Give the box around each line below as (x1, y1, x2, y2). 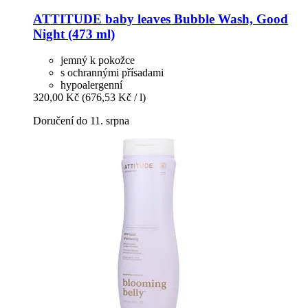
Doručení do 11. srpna (33, 115, 129, 127)
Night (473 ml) (33, 26, 115, 41)
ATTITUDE (33, 11, 102, 26)
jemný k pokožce (60, 54, 135, 67)
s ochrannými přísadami (60, 67, 164, 79)
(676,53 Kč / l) (82, 91, 146, 104)
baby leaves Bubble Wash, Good (102, 11, 288, 26)
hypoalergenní (60, 79, 122, 91)
